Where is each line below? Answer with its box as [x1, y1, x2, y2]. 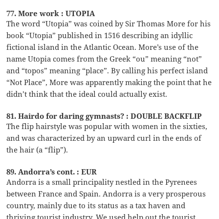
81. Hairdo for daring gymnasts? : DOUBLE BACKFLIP [6, 110, 202, 121]
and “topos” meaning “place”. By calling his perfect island [6, 65, 208, 75]
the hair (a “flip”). [6, 144, 68, 154]
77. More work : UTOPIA [6, 8, 95, 18]
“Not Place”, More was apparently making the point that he [6, 77, 212, 87]
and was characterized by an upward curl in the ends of [6, 132, 202, 143]
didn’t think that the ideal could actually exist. [6, 88, 168, 99]
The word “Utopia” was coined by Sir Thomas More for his [6, 18, 211, 28]
